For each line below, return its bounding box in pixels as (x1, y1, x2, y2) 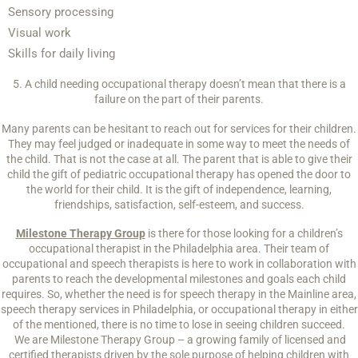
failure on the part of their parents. (94, 93, 264, 106)
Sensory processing (8, 4, 113, 19)
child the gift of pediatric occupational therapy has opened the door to (7, 167, 351, 181)
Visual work (8, 25, 71, 40)
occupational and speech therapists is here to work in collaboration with (2, 257, 356, 271)
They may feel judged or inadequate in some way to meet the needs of (8, 137, 350, 150)
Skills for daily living (8, 46, 115, 61)
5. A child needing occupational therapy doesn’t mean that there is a (12, 78, 346, 91)
